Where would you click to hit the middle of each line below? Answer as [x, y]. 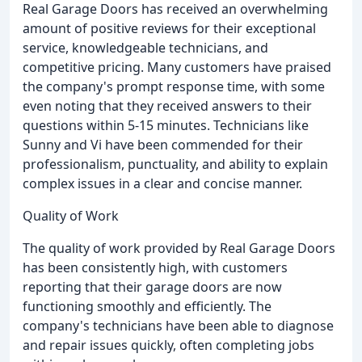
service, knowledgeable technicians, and [145, 48]
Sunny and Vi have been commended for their [163, 145]
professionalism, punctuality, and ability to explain [175, 164]
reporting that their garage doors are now [152, 287]
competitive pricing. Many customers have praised [177, 67]
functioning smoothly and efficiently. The [147, 307]
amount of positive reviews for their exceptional [169, 29]
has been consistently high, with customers [155, 268]
